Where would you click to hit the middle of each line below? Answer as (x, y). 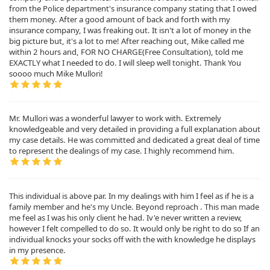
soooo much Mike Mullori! (56, 73)
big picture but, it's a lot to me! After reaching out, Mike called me (127, 41)
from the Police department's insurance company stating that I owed (133, 8)
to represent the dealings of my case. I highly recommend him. (122, 151)
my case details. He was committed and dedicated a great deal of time (134, 140)
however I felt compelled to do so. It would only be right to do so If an (134, 228)
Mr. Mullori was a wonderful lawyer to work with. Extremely (115, 118)
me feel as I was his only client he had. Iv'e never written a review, (126, 217)
